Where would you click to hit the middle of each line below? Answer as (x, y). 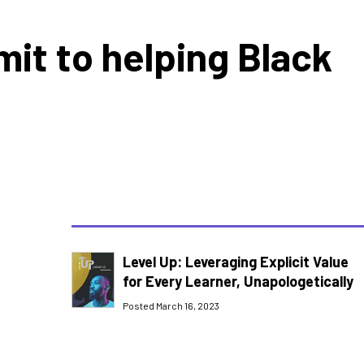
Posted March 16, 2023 (171, 306)
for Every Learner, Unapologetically (238, 282)
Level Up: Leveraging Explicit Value (236, 262)
